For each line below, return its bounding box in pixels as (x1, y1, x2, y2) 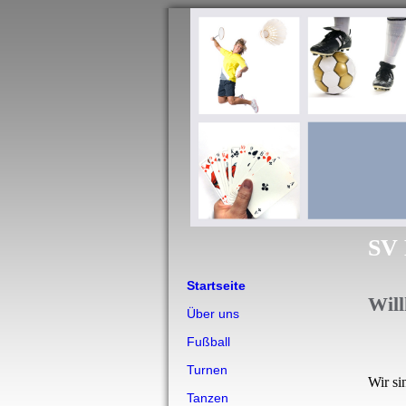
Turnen (187, 362, 227, 377)
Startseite (187, 278, 246, 293)
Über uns (187, 306, 239, 321)
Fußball (187, 334, 230, 349)
